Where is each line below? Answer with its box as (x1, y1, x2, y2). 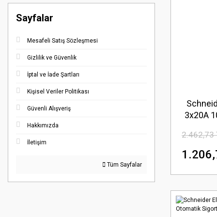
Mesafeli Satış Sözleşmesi (27, 37, 98, 44)
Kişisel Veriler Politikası (27, 88, 89, 95)
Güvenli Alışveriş (27, 105, 71, 112)
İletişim (27, 139, 46, 146)
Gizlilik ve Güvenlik (27, 54, 77, 61)
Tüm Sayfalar (106, 161, 142, 168)
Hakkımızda (27, 122, 59, 129)
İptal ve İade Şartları (27, 71, 79, 78)
